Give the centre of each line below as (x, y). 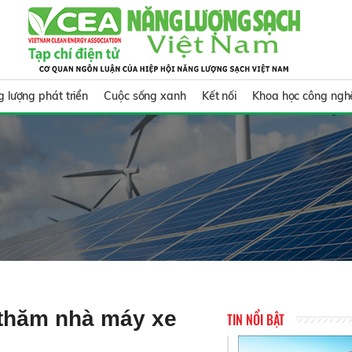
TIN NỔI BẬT (256, 319)
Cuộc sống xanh (145, 96)
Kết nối (219, 96)
